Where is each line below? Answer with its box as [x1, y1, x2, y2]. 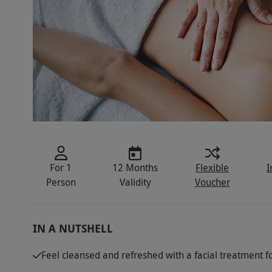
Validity [119, 175, 151, 189]
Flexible [195, 161, 229, 175]
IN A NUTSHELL [32, 221, 113, 237]
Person [46, 175, 76, 189]
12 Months [112, 161, 158, 175]
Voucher [194, 175, 230, 189]
